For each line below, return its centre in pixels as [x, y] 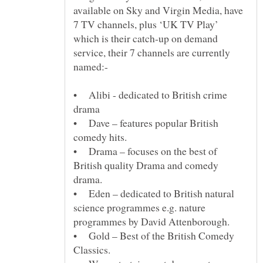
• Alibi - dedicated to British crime [150, 95]
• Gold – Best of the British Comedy [154, 236]
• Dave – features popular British [146, 123]
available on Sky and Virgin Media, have [158, 10]
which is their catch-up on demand [146, 38]
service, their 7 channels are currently [152, 53]
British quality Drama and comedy [146, 165]
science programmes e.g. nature [139, 208]
